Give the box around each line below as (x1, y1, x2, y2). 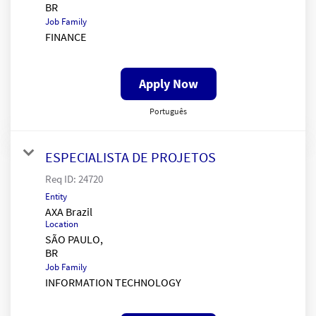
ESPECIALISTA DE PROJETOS (45, 147, 216, 166)
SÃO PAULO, (45, 231, 103, 246)
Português (150, 105, 187, 116)
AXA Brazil (45, 204, 92, 219)
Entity (45, 190, 67, 202)
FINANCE (45, 29, 86, 44)
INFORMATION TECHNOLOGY (45, 274, 181, 289)
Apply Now (138, 75, 198, 92)
